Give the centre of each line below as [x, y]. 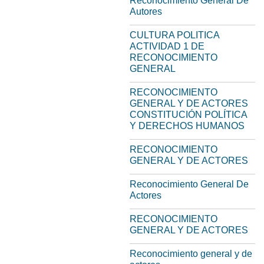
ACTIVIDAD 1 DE [167, 46]
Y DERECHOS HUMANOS [187, 126]
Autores [146, 11]
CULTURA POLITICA [174, 35]
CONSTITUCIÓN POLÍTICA [188, 115]
